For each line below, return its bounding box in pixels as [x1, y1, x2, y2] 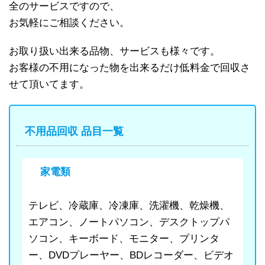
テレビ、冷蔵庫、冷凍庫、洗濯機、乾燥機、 [28, 199, 230, 211]
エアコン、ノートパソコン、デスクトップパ [28, 216, 230, 228]
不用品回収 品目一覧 [25, 125, 124, 137]
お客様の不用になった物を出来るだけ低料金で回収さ [9, 62, 250, 73]
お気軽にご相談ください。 [9, 17, 130, 28]
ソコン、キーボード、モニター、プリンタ [28, 232, 219, 244]
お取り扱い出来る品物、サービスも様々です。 [9, 45, 220, 57]
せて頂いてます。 [9, 78, 89, 90]
